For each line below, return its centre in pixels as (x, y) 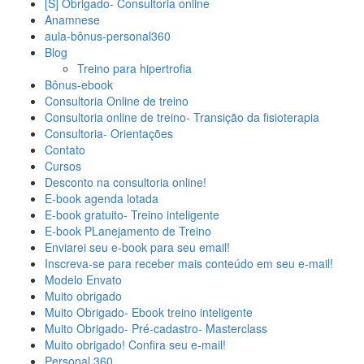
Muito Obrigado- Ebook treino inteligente (149, 312)
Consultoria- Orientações (109, 134)
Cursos (63, 166)
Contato (65, 150)
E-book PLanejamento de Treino (128, 231)
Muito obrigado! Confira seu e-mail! (135, 345)
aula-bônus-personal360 (108, 36)
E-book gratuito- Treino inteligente (132, 215)
